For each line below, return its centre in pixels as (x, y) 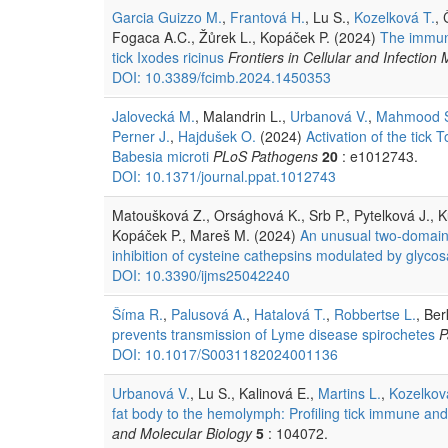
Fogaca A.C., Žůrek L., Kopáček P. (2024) (246, 36)
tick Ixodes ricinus (168, 56)
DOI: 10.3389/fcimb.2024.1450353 (221, 76)
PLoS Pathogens (265, 155)
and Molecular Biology (182, 432)
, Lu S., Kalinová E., (254, 392)
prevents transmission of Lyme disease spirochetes (273, 333)
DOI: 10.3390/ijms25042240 (201, 274)
